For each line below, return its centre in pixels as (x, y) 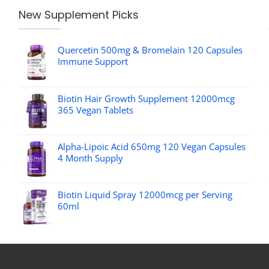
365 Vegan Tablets (95, 110)
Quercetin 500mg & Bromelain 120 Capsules (150, 50)
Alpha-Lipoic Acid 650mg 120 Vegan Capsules (151, 146)
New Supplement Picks (78, 15)
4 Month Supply (90, 158)
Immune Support (92, 61)
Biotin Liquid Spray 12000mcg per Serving (145, 194)
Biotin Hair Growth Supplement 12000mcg (146, 98)
